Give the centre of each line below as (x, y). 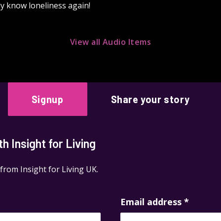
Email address (152, 202)
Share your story (150, 99)
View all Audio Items (110, 42)
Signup (47, 99)
